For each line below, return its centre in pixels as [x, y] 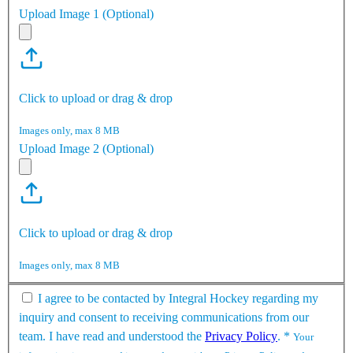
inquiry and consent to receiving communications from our [164, 318]
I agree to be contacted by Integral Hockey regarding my [178, 299]
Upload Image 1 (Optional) [86, 13]
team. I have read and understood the [112, 336]
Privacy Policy [241, 336]
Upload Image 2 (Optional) [86, 148]
